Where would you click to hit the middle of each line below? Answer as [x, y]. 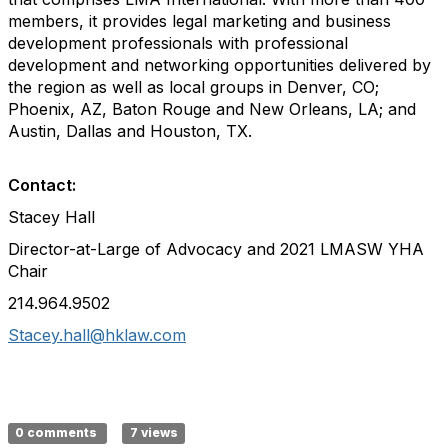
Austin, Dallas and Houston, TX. [130, 131]
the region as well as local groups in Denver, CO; [193, 87]
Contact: [42, 185]
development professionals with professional [178, 43]
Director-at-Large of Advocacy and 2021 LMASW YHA [216, 249]
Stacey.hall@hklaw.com [97, 335]
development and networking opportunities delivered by [219, 65]
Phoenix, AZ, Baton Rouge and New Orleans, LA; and [212, 109]
